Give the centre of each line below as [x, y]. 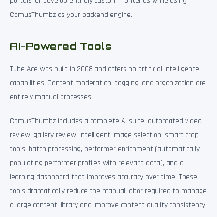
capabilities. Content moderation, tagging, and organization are [108, 83]
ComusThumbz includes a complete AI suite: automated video [106, 121]
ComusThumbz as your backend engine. [71, 15]
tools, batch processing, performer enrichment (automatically [105, 149]
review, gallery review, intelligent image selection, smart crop [104, 135]
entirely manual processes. [51, 97]
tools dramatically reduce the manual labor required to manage [108, 191]
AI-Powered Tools [61, 46]
